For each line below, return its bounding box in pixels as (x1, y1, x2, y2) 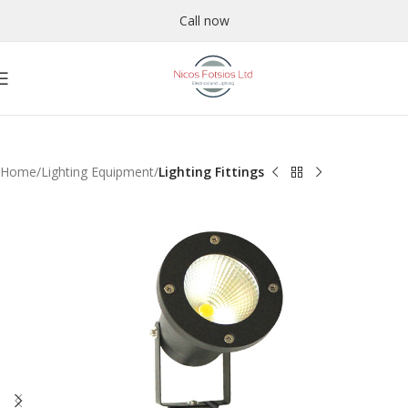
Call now (178, 11, 229, 29)
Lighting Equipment (41, 163, 154, 180)
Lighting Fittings (158, 163, 264, 180)
